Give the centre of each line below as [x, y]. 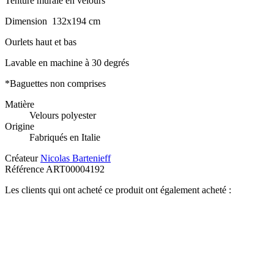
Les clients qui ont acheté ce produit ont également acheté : [118, 190]
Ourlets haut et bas [41, 42]
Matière [20, 105]
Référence [25, 169]
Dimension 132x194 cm [53, 21]
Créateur [21, 158]
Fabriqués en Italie [65, 138]
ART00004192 [75, 169]
